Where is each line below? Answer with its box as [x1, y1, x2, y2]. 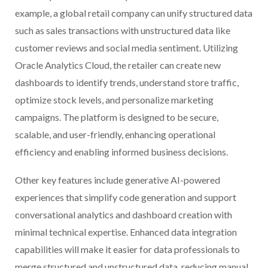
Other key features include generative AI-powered [15, 174, 220, 186]
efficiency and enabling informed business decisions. [15, 146, 228, 158]
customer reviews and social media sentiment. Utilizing [15, 42, 238, 54]
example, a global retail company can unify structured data [15, 7, 252, 19]
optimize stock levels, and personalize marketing [15, 94, 214, 106]
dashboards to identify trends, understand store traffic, [15, 77, 239, 89]
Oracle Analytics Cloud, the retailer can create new [15, 59, 221, 71]
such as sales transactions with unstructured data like [15, 25, 230, 36]
